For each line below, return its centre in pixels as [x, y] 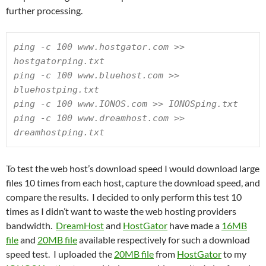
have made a [194, 225]
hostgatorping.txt [59, 61]
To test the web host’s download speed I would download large [133, 168]
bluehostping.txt [56, 90]
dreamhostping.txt [59, 132]
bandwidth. [31, 225]
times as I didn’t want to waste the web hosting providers [121, 211]
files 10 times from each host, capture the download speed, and [133, 183]
